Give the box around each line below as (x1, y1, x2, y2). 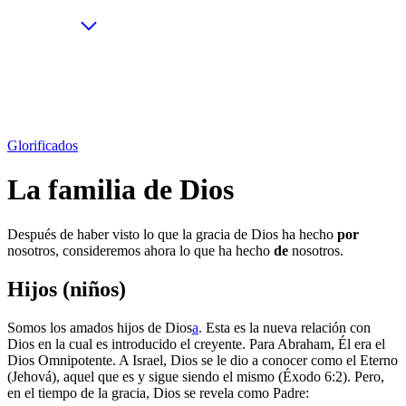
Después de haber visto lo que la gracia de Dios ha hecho (7, 226, 337, 242)
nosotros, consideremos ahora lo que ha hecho (7, 242, 274, 258)
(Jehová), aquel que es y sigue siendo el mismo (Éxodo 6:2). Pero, (7, 368, 384, 384)
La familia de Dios (7, 173, 234, 207)
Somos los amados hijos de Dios (7, 319, 192, 335)
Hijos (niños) (7, 276, 126, 301)
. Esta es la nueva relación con (198, 319, 371, 335)
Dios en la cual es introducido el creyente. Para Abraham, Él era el (7, 335, 385, 352)
